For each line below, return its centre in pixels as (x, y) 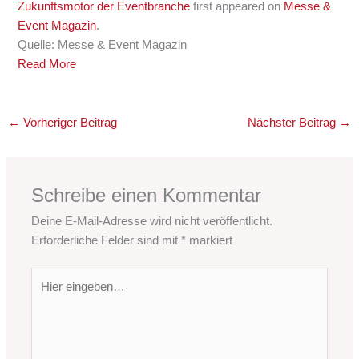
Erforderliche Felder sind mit (107, 241)
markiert (210, 241)
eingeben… (61, 296)
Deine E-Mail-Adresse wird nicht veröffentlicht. (152, 222)
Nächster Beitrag (294, 123)
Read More (47, 65)
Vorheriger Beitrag (68, 123)
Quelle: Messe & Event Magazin (103, 45)
